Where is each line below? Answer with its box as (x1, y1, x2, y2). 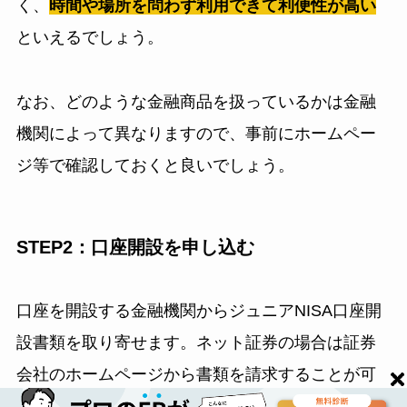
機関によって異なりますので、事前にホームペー (15, 124, 376, 143)
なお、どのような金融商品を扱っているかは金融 (15, 92, 376, 111)
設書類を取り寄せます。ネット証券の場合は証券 (15, 333, 376, 352)
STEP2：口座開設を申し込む (15, 237, 254, 257)
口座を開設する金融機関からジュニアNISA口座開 (15, 302, 382, 321)
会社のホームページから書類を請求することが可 (15, 365, 376, 384)
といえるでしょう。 (15, 28, 164, 47)
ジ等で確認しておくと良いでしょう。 (15, 155, 294, 174)
